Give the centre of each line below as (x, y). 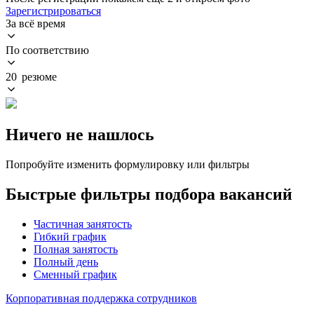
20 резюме (31, 76)
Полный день (66, 261)
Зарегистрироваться (53, 11)
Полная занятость (76, 249)
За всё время (35, 23)
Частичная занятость (83, 224)
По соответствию (47, 50)
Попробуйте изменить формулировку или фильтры (128, 164)
